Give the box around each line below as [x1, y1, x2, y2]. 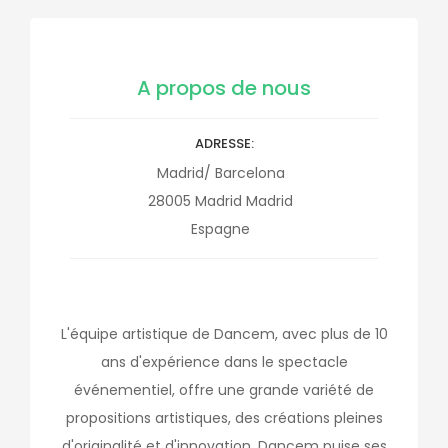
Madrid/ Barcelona [156, 163, 285, 183]
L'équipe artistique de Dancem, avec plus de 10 [60, 324, 388, 344]
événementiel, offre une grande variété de [74, 380, 374, 400]
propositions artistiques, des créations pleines [65, 408, 383, 428]
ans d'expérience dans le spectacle [100, 352, 348, 372]
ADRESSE [194, 134, 251, 153]
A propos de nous [137, 74, 311, 102]
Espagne [191, 219, 250, 239]
